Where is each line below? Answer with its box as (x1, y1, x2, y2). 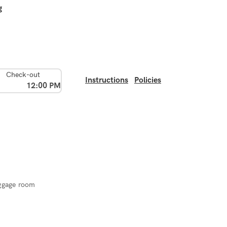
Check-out (6, 69, 40, 79)
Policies (134, 75, 161, 86)
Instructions (85, 75, 128, 86)
